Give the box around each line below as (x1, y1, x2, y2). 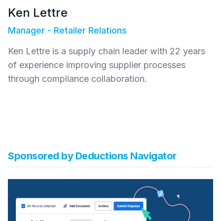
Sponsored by (8, 150, 75, 162)
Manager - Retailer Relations (8, 25, 127, 36)
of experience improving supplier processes (8, 60, 185, 71)
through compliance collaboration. (8, 74, 147, 84)
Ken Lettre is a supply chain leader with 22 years (8, 46, 205, 57)
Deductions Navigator (75, 150, 177, 162)
